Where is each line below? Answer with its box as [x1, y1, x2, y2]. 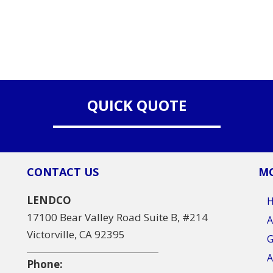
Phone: [26, 257, 63, 271]
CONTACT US [26, 164, 99, 179]
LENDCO [26, 193, 71, 207]
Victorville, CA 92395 [26, 227, 125, 241]
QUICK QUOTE [87, 94, 186, 115]
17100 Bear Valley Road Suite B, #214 [26, 210, 208, 224]
